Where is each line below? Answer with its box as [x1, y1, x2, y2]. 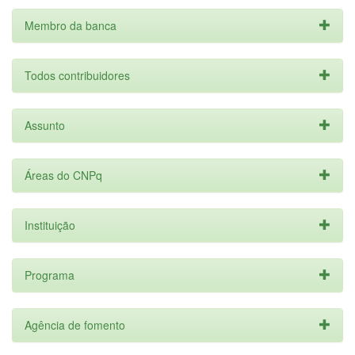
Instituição [25, 217, 75, 233]
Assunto [25, 117, 65, 133]
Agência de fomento [25, 317, 125, 333]
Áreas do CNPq [25, 167, 102, 183]
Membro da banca [25, 17, 116, 33]
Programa [25, 267, 74, 283]
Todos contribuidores [25, 67, 130, 83]
